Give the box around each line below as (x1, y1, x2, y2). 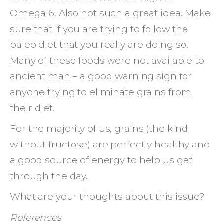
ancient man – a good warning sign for (10, 71, 192, 82)
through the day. (10, 170, 88, 182)
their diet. (10, 102, 55, 113)
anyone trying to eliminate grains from (10, 86, 191, 98)
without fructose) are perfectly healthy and (10, 139, 210, 150)
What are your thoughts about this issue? (10, 191, 205, 202)
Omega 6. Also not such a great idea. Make (10, 7, 211, 19)
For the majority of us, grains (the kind (10, 123, 188, 134)
